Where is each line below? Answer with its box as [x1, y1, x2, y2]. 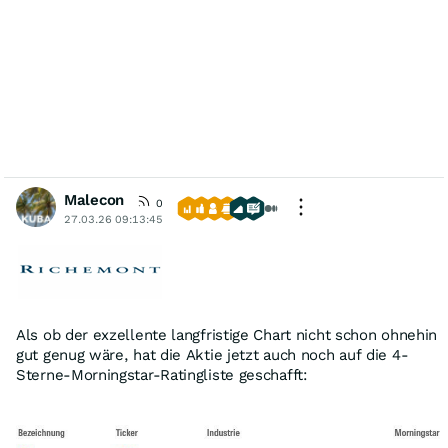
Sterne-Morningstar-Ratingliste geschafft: [16, 366, 308, 384]
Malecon [64, 191, 124, 209]
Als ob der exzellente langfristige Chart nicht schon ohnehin [16, 326, 438, 344]
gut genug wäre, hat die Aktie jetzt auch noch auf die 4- [16, 346, 409, 364]
